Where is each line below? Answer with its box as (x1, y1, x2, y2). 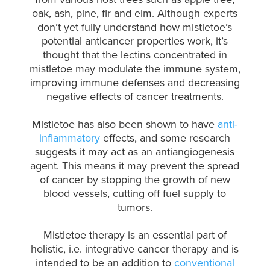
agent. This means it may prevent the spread (30, 158, 240, 174)
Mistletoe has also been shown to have (32, 116, 218, 132)
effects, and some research (100, 130, 231, 146)
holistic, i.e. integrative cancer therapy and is (31, 241, 239, 257)
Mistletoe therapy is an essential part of (43, 227, 227, 243)
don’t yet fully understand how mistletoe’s (37, 19, 233, 35)
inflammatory (39, 130, 101, 146)
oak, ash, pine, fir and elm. (32, 5, 158, 21)
